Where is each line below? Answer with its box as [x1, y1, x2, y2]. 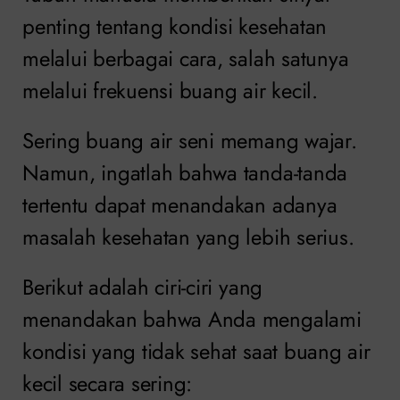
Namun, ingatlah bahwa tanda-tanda [22, 157, 348, 189]
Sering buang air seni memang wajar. [22, 125, 357, 157]
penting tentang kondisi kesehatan [22, 11, 328, 43]
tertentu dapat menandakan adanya [22, 189, 337, 221]
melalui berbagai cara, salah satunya [22, 43, 349, 75]
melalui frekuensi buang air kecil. [22, 75, 318, 107]
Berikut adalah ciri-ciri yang [22, 271, 263, 304]
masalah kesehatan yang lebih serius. [22, 221, 354, 254]
